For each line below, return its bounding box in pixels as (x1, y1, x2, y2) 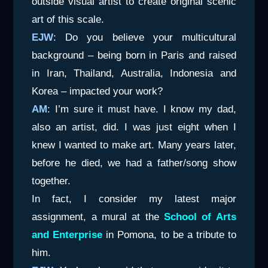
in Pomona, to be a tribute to (106, 229, 236, 241)
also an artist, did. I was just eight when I (32, 121, 236, 133)
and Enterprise (32, 229, 106, 241)
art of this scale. (32, 14, 105, 26)
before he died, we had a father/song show (32, 157, 236, 169)
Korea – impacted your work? (32, 86, 163, 98)
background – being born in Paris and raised (32, 50, 236, 62)
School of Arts (163, 211, 236, 223)
